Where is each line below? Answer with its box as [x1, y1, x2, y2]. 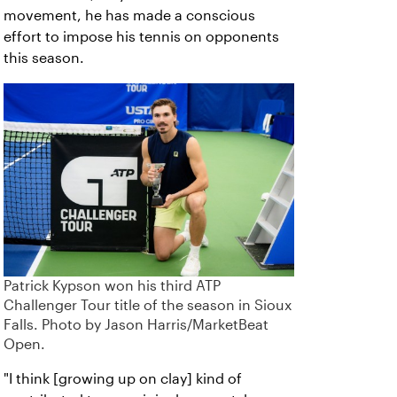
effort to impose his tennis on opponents [4, 29, 279, 44]
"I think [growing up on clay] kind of [4, 371, 242, 387]
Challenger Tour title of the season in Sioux [4, 298, 292, 314]
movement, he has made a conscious [4, 8, 255, 23]
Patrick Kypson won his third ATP [4, 278, 221, 294]
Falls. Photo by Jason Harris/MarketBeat [4, 317, 269, 333]
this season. [4, 51, 84, 66]
